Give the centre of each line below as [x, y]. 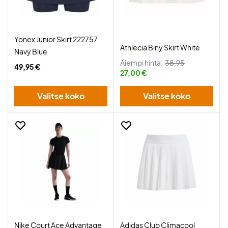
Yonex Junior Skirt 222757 [56, 39]
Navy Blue [31, 51]
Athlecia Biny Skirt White [160, 47]
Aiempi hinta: [141, 63]
